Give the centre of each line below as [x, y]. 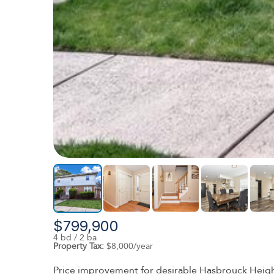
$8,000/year [128, 246]
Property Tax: [79, 246]
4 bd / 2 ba [75, 237]
